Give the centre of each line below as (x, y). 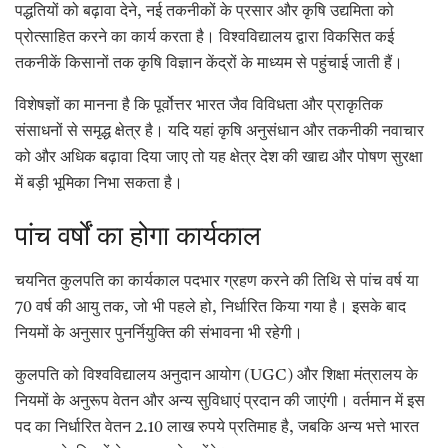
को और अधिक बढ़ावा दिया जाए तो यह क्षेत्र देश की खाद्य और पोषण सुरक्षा (219, 157)
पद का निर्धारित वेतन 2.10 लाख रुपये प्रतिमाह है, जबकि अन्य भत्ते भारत (217, 428)
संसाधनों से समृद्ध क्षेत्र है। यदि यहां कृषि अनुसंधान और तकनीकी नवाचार (219, 131)
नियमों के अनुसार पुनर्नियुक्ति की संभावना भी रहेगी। (159, 334)
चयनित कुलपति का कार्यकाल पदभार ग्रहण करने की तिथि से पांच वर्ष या (217, 282)
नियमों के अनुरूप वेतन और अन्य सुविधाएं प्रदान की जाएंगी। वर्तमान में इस (220, 402)
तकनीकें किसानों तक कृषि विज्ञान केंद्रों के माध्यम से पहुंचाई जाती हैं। (209, 63)
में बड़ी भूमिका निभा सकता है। (99, 183)
